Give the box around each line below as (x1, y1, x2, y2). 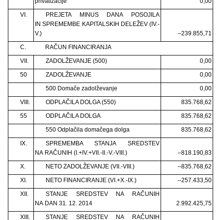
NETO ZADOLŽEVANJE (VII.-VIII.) (45, 163, 135, 170)
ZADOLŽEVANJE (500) (45, 57, 107, 64)
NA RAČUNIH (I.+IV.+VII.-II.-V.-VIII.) (35, 149, 127, 156)
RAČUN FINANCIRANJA (45, 43, 111, 51)
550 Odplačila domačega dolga (45, 126, 130, 133)
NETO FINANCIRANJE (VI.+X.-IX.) (45, 176, 137, 184)
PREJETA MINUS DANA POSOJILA (45, 11, 160, 18)
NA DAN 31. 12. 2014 (35, 199, 92, 207)
